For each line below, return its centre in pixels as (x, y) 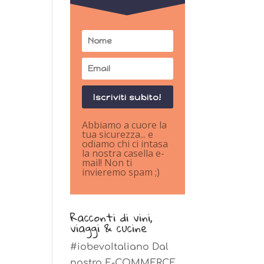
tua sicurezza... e (118, 135)
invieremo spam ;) (121, 172)
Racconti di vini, (112, 217)
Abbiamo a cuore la (125, 125)
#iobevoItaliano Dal (120, 247)
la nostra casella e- (123, 154)
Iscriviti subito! (128, 98)
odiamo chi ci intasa (125, 144)
